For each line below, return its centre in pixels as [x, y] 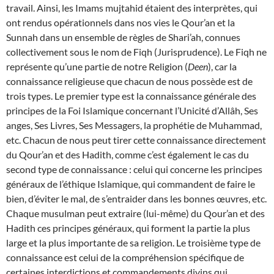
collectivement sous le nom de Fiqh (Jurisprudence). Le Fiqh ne [136, 52]
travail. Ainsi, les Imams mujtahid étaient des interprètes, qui [132, 8]
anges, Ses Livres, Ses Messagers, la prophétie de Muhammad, [134, 125]
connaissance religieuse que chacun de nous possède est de [129, 81]
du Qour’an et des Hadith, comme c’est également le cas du [128, 154]
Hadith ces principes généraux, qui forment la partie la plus [128, 228]
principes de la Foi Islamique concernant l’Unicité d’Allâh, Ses [132, 110]
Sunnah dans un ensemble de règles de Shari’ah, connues [123, 37]
